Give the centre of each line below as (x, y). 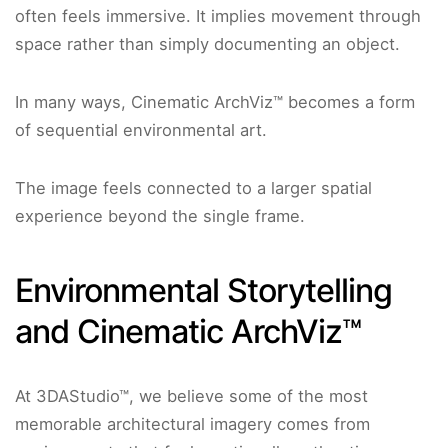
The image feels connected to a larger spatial (193, 188)
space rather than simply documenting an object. (207, 44)
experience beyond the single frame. (160, 216)
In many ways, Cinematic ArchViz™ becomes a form (215, 102)
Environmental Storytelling (203, 291)
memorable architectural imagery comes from (192, 424)
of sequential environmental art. (141, 130)
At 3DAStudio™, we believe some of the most (191, 396)
